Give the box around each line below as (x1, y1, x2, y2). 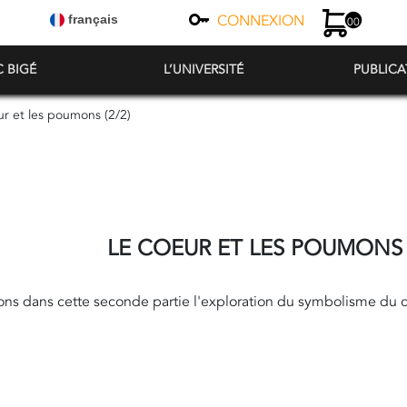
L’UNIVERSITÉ (164, 61, 243, 78)
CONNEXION (217, 11, 304, 31)
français (65, 12, 118, 26)
